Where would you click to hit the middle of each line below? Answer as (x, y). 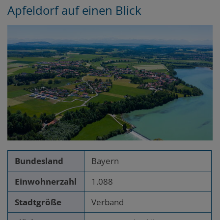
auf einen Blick (101, 10)
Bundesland (39, 161)
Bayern (105, 161)
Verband (108, 202)
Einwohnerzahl (46, 181)
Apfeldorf (33, 10)
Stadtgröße (38, 202)
